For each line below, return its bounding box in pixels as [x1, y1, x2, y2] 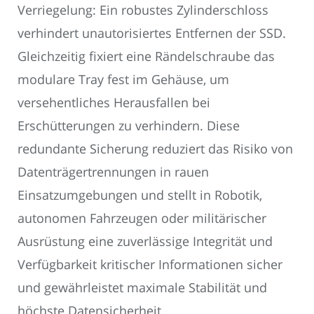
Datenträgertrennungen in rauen [18, 163, 209, 181]
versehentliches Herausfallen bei [18, 94, 210, 111]
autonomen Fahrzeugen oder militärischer [18, 210, 266, 227]
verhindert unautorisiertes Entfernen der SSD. [18, 25, 286, 42]
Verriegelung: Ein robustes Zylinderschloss [18, 1, 268, 19]
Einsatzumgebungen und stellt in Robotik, [18, 186, 262, 204]
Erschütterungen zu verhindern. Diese [18, 117, 240, 135]
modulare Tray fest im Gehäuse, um [18, 71, 229, 88]
